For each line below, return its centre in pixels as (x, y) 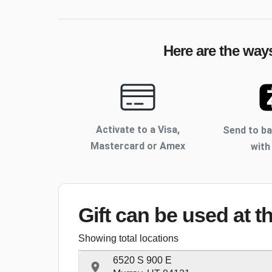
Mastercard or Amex (138, 146)
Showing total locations (128, 239)
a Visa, (165, 130)
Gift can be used (156, 215)
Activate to (123, 130)
